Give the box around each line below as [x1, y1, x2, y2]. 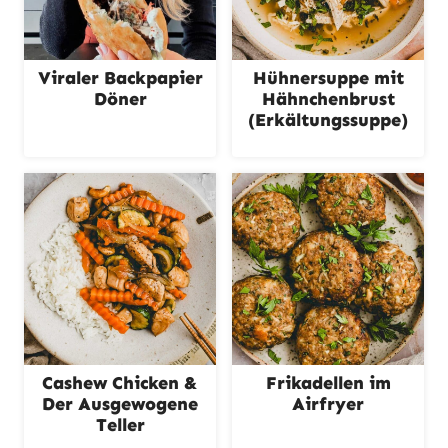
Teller [95, 414, 145, 436]
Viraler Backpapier [37, 67, 203, 89]
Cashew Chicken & [42, 372, 198, 394]
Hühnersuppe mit [252, 67, 404, 89]
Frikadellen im [265, 372, 391, 394]
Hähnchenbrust [261, 88, 395, 110]
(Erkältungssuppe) [248, 109, 408, 131]
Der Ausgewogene [42, 393, 198, 415]
